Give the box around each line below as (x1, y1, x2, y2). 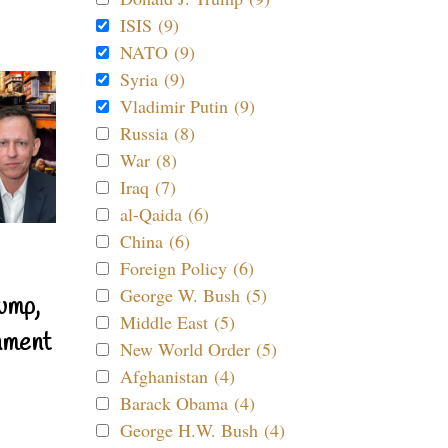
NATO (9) (120, 40, 195, 64)
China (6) (120, 229, 190, 253)
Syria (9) (120, 67, 185, 91)
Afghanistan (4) (120, 364, 235, 388)
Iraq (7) (120, 175, 176, 199)
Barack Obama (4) (120, 391, 255, 415)
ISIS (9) (120, 13, 179, 37)
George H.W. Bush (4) (120, 418, 285, 442)
